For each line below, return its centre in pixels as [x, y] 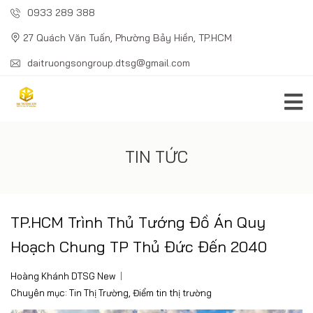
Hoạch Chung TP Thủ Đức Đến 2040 [139, 247]
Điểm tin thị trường [172, 293]
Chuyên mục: [40, 293]
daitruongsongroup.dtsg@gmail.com [107, 63]
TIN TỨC [156, 156]
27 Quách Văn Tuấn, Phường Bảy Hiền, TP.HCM [126, 38]
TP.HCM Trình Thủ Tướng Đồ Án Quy [138, 222]
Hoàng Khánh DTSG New [63, 276]
